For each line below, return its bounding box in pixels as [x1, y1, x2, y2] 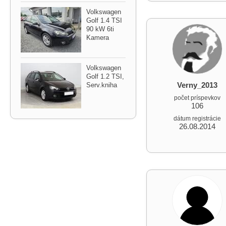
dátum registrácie [174, 115, 221, 122]
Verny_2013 [177, 81, 217, 89]
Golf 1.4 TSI [86, 17, 122, 24]
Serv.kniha [86, 81, 117, 89]
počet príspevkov [174, 94, 220, 101]
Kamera [86, 34, 109, 41]
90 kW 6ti [86, 25, 114, 33]
